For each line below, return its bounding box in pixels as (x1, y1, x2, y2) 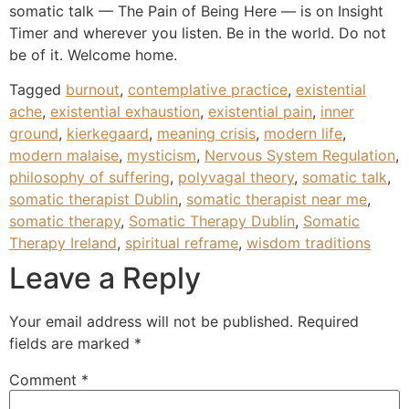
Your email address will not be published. (9, 312, 293, 331)
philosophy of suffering (9, 168, 170, 187)
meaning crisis (157, 124, 256, 143)
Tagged (9, 80, 66, 100)
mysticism (127, 146, 196, 165)
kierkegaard (67, 124, 149, 143)
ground (9, 124, 58, 143)
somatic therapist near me (186, 190, 367, 209)
